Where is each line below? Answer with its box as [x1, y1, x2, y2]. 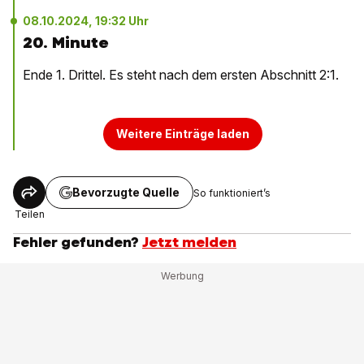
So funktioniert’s [193, 186, 271, 199]
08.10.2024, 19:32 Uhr [23, 14, 149, 28]
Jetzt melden [142, 233, 236, 251]
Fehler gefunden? [13, 233, 139, 251]
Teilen [14, 208, 45, 220]
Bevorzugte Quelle [72, 185, 180, 199]
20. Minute [23, 32, 109, 53]
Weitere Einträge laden [116, 127, 249, 141]
